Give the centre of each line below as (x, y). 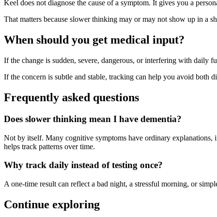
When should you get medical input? (94, 40)
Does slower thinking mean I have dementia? (93, 119)
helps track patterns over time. (49, 146)
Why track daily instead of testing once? (83, 165)
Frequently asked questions (71, 97)
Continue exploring (52, 204)
